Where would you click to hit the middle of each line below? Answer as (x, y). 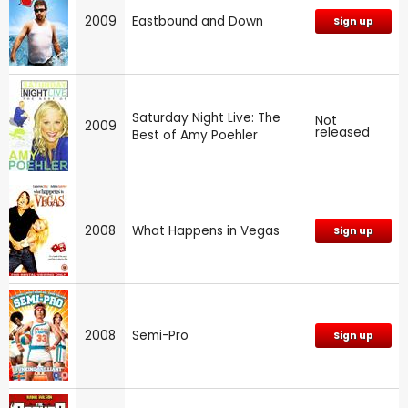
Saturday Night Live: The (206, 117)
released (342, 132)
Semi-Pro (160, 335)
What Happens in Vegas (206, 230)
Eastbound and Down (198, 21)
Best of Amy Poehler (195, 135)
